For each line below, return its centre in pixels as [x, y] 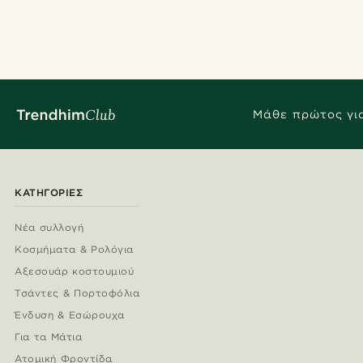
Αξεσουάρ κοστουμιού [74, 271]
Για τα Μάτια [48, 337]
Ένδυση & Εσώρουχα [70, 315]
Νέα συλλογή [49, 228]
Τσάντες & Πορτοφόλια [77, 293]
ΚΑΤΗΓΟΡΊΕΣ [49, 193]
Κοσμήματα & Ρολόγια [74, 250]
